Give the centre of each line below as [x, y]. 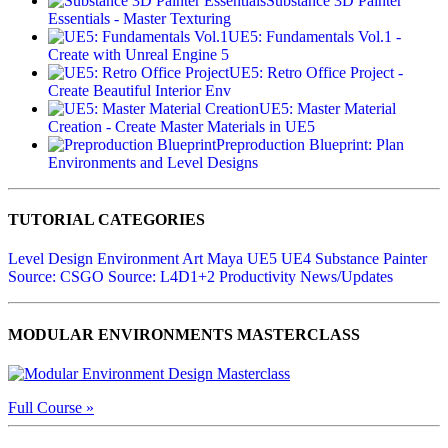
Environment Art [150, 259]
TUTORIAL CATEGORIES [106, 220]
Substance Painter [371, 259]
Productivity [257, 277]
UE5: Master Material [327, 108]
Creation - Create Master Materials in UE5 [181, 126]
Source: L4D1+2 [161, 277]
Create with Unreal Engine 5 [138, 54]
